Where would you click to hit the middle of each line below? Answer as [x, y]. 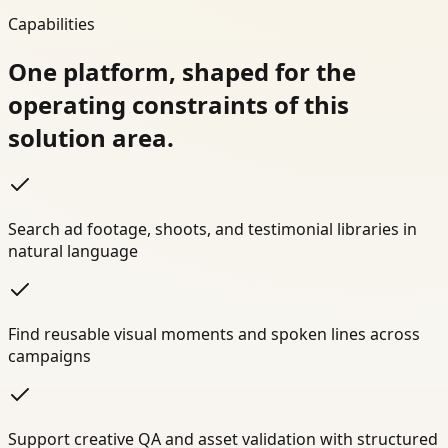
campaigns [49, 356]
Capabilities [51, 23]
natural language [73, 251]
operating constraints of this [178, 104]
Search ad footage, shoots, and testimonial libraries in [212, 229]
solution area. [91, 137]
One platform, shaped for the [182, 71]
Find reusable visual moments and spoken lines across [214, 334]
